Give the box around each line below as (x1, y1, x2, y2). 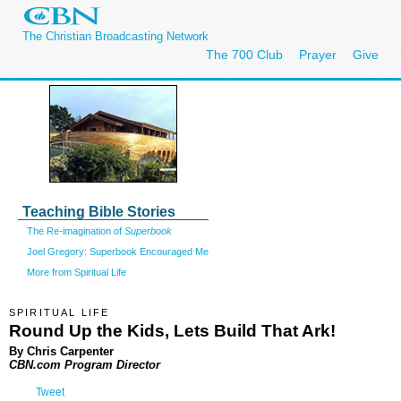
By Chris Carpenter (9, 344, 114, 358)
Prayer (299, 47, 337, 62)
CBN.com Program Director (9, 357, 160, 371)
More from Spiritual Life (27, 266, 126, 277)
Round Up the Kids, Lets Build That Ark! (9, 320, 336, 340)
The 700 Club (206, 47, 283, 62)
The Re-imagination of (27, 226, 124, 236)
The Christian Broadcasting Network (22, 30, 209, 43)
